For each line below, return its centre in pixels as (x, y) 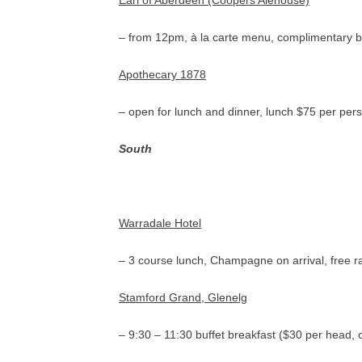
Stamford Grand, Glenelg (183, 297)
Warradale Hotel (160, 223)
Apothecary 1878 (162, 74)
